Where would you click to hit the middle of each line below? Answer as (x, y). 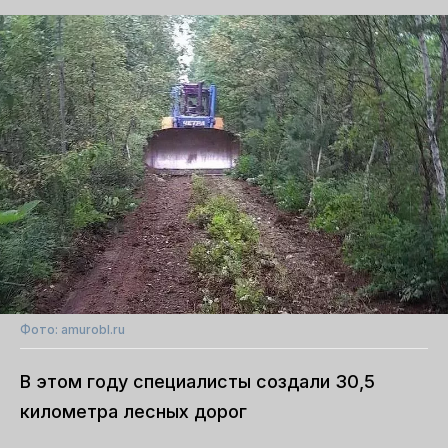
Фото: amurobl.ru (72, 329)
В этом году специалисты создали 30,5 (197, 381)
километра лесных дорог (133, 411)
